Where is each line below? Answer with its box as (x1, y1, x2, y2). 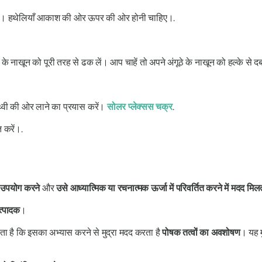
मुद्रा (101, 226, 117, 238)
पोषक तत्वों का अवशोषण (162, 226, 240, 238)
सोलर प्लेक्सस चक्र (106, 101, 173, 112)
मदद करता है (116, 226, 163, 238)
